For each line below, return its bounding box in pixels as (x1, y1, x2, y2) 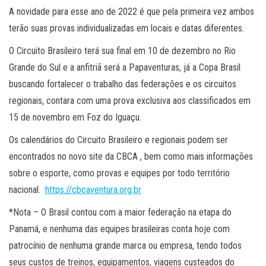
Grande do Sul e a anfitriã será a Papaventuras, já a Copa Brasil (9, 62, 240, 73)
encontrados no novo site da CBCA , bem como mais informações (9, 151, 253, 162)
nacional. (9, 184, 45, 195)
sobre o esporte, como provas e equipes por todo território (9, 167, 230, 179)
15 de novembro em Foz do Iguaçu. (9, 112, 141, 123)
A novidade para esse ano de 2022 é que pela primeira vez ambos (9, 6, 254, 17)
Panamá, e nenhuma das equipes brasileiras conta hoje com (9, 223, 230, 235)
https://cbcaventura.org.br (45, 184, 141, 195)
